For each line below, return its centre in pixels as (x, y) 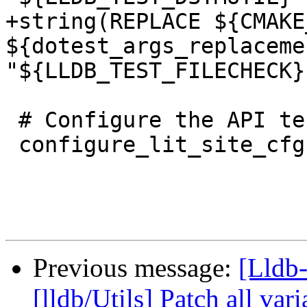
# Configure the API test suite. (12, 120)
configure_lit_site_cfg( (12, 145)
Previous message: (136, 268)
